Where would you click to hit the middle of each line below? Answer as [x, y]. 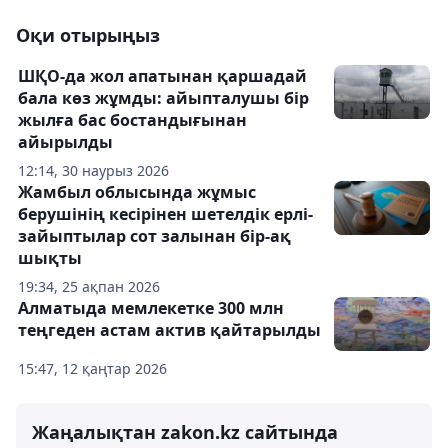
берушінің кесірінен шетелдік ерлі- [165, 214]
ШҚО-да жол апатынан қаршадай [162, 76]
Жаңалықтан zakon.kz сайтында [185, 432]
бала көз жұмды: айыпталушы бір [163, 98]
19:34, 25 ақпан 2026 [89, 287]
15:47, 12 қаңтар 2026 [92, 369]
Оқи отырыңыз [88, 35]
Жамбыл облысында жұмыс [137, 192]
